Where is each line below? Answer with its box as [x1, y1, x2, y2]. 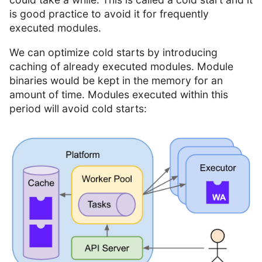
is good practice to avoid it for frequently [9, 8, 209, 20]
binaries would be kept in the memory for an [9, 74, 223, 87]
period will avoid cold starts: [9, 102, 147, 115]
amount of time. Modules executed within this [9, 88, 228, 101]
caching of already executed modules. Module [9, 60, 233, 73]
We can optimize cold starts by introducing [9, 46, 218, 58]
